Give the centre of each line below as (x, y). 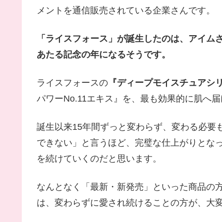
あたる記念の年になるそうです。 (104, 54)
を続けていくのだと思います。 (99, 159)
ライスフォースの (72, 83)
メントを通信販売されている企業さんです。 (126, 10)
